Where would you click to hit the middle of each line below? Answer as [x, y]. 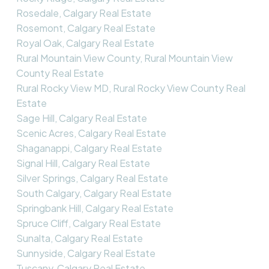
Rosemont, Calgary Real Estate [86, 28]
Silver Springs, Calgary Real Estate [92, 178]
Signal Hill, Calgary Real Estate [83, 163]
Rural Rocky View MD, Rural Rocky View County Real [131, 88]
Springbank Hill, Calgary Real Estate [95, 208]
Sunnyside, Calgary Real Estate [86, 253]
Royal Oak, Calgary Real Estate [85, 43]
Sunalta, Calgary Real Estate [79, 238]
